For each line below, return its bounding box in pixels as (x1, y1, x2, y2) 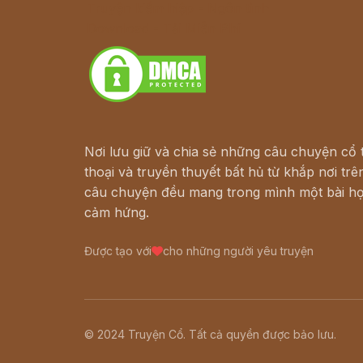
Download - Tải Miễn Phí (87, 20, 240, 36)
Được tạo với (84, 244, 152, 258)
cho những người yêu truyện (163, 244, 314, 258)
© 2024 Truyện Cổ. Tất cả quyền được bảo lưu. (84, 327, 336, 341)
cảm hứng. (84, 204, 149, 220)
